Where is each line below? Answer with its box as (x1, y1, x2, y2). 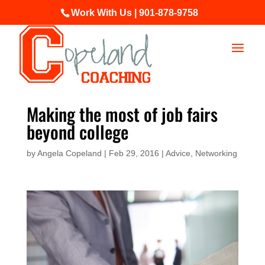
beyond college (26, 118, 128, 145)
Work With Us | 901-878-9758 (71, 8, 198, 18)
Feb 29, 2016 (108, 148, 159, 158)
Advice (165, 148, 190, 158)
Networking (195, 148, 237, 158)
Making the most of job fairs (26, 101, 218, 127)
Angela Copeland (37, 148, 102, 158)
